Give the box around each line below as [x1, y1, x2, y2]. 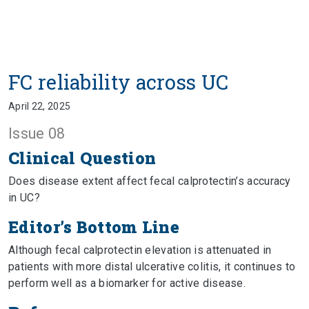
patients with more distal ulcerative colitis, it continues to [8, 260, 296, 273]
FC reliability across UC [8, 69, 229, 95]
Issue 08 [8, 125, 66, 142]
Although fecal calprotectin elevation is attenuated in [8, 243, 272, 257]
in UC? [8, 191, 40, 204]
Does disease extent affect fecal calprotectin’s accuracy [8, 175, 291, 188]
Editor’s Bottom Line [8, 216, 179, 237]
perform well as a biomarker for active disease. [8, 277, 246, 290]
